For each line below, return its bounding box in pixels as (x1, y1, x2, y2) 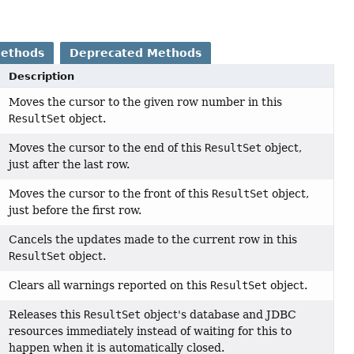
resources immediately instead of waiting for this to (9, 325, 292, 338)
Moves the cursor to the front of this (9, 187, 213, 201)
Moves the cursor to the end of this (9, 141, 205, 155)
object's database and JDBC (141, 308, 297, 322)
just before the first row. (9, 204, 142, 217)
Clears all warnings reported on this (9, 279, 211, 292)
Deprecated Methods (70, 47, 202, 60)
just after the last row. (9, 158, 130, 171)
